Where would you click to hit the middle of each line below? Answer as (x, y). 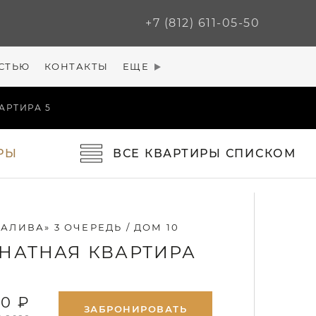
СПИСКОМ (261, 153)
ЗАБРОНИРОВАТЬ (135, 309)
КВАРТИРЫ (183, 153)
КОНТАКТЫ (76, 67)
